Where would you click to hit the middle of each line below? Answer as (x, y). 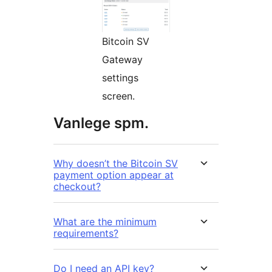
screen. (118, 96)
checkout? (77, 187)
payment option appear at (114, 175)
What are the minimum (105, 222)
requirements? (86, 233)
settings (120, 78)
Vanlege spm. (101, 123)
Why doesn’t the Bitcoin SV (116, 164)
